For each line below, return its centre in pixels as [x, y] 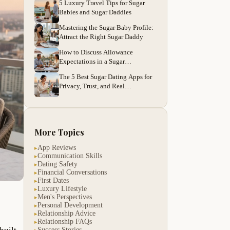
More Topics [59, 132]
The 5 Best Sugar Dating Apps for [106, 77]
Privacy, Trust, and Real [92, 86]
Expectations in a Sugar [92, 62]
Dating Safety [57, 164]
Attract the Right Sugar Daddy [101, 37]
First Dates [53, 181]
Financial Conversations [72, 172]
